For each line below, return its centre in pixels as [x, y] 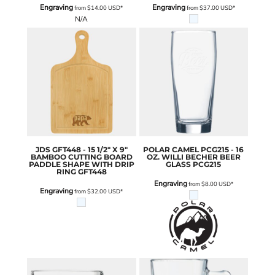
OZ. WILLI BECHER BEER [193, 157]
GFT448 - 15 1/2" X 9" [90, 150]
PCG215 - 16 [223, 150]
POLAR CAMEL [171, 150]
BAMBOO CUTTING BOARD [81, 157]
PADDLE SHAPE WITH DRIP [81, 165]
